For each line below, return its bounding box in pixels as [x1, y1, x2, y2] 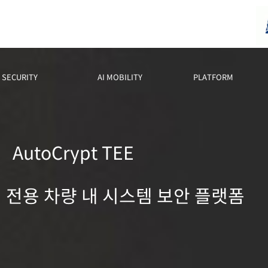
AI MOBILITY [97, 72, 142, 83]
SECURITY [1, 72, 38, 83]
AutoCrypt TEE [12, 142, 134, 165]
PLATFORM [193, 72, 233, 83]
